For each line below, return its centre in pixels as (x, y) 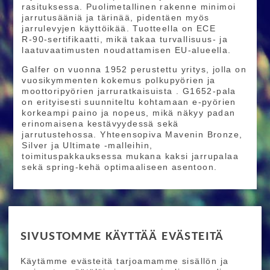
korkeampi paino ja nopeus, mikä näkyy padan (129, 112)
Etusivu (39, 249)
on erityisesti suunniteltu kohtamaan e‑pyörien (129, 102)
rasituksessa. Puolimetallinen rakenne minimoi (129, 6)
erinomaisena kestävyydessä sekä (100, 123)
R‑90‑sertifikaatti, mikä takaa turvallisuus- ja (125, 39)
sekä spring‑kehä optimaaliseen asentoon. (120, 167)
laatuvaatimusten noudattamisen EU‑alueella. (127, 50)
